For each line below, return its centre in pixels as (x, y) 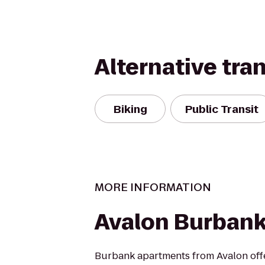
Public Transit (222, 109)
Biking (130, 109)
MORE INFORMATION (153, 187)
